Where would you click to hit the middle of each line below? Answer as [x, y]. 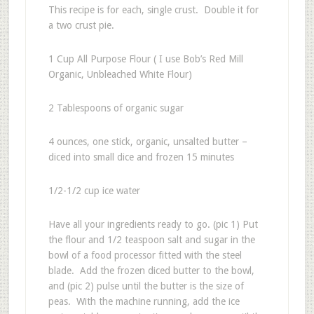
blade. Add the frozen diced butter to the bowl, [151, 271]
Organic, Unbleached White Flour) [120, 75]
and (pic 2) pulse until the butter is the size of [146, 286]
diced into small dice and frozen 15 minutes [141, 157]
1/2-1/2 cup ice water [94, 191]
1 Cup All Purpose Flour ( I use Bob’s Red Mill [145, 59]
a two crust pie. [81, 26]
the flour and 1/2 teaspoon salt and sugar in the [151, 240]
